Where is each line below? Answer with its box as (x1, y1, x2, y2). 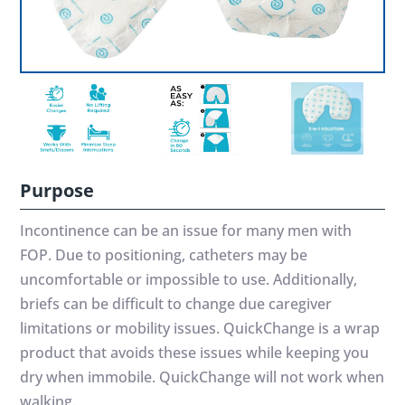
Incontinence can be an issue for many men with (20, 220, 353, 240)
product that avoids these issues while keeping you (20, 342, 370, 363)
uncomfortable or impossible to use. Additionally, (20, 268, 358, 289)
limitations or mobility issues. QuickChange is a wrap (20, 317, 381, 338)
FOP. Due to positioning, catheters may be (20, 244, 308, 265)
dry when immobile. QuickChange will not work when (20, 366, 385, 387)
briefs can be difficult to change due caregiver (20, 293, 333, 314)
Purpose (20, 177, 95, 202)
